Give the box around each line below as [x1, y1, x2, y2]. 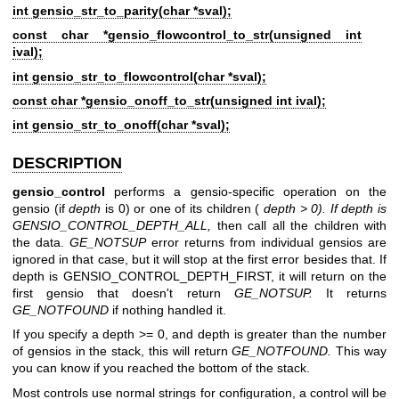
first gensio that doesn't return [12, 285, 234, 300]
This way [331, 344, 387, 359]
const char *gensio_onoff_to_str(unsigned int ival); [12, 93, 326, 108]
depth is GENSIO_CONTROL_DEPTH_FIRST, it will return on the [12, 268, 387, 283]
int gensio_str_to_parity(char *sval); [12, 3, 232, 18]
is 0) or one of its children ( [101, 200, 264, 216]
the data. [12, 234, 69, 249]
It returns [312, 285, 387, 300]
